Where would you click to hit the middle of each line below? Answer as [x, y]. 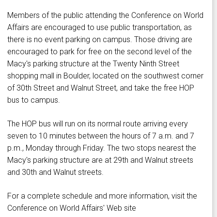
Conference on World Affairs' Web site [72, 208]
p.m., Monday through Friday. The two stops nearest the [102, 148]
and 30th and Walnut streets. [55, 172]
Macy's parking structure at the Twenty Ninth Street [93, 64]
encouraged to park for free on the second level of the [100, 52]
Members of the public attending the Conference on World [105, 15]
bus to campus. [34, 100]
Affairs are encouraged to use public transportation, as [100, 28]
